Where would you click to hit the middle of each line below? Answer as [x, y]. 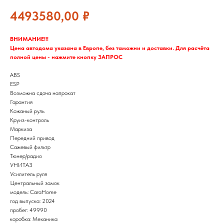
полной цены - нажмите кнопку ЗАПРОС [66, 57]
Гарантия [21, 102]
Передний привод [32, 138]
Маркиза [21, 129]
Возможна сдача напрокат [43, 93]
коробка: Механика [34, 219]
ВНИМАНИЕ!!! [29, 39]
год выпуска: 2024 [32, 201]
